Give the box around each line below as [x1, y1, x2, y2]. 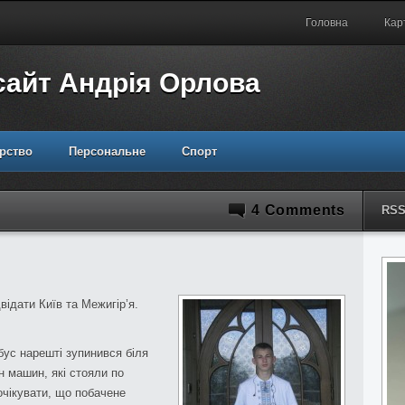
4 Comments [251, 202, 345, 218]
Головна [306, 16, 348, 29]
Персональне [69, 145, 146, 158]
